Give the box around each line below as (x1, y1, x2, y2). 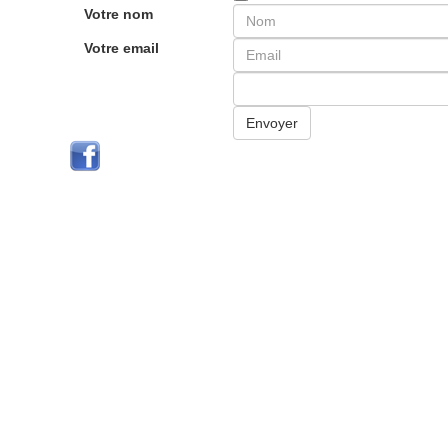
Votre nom (83, 6, 153, 22)
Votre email (83, 40, 159, 56)
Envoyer (246, 115, 299, 131)
